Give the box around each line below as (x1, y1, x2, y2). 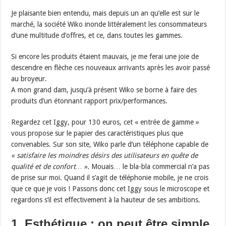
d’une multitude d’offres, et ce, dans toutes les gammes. (11, 31, 183, 40)
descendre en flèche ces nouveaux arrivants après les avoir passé (11, 64, 210, 72)
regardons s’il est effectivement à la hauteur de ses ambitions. (11, 196, 201, 204)
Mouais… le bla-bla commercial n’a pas (91, 162, 210, 171)
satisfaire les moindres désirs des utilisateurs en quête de (17, 151, 198, 160)
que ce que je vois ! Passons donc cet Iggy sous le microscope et (11, 185, 210, 193)
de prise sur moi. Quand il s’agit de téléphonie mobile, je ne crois (11, 174, 209, 182)
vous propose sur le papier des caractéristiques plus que (11, 129, 184, 138)
